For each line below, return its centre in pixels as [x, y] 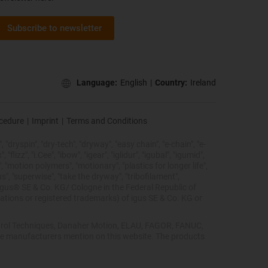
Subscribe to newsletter [54, 28]
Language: [97, 83]
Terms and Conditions [107, 121]
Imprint [45, 121]
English [134, 83]
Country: [171, 83]
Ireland [203, 83]
